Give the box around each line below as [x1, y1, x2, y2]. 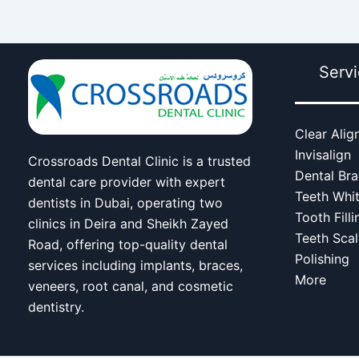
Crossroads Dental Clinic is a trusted [28, 153, 251, 169]
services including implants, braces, [28, 257, 243, 273]
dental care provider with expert [28, 174, 225, 190]
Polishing [294, 251, 349, 267]
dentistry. [28, 299, 84, 315]
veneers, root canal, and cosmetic [28, 278, 233, 294]
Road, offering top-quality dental [28, 236, 228, 252]
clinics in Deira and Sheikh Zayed [28, 216, 228, 232]
